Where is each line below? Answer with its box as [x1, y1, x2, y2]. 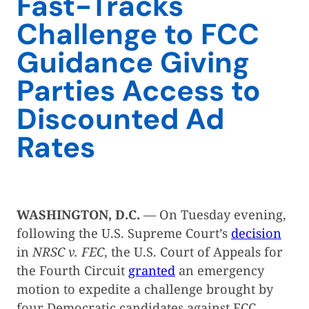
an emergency [175, 261, 264, 279]
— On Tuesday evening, [143, 206, 286, 223]
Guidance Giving [17, 43, 250, 82]
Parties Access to [17, 72, 261, 110]
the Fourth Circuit [17, 261, 128, 279]
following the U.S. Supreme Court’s [17, 224, 231, 241]
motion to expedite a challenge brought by [17, 280, 273, 297]
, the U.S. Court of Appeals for [104, 243, 283, 260]
